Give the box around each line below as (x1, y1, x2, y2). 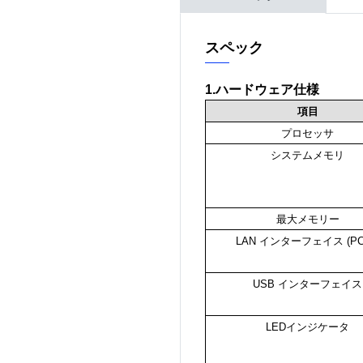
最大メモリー (275, 213, 340, 226)
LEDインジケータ (266, 321, 349, 334)
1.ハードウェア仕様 (205, 83, 319, 97)
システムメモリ (271, 149, 344, 162)
